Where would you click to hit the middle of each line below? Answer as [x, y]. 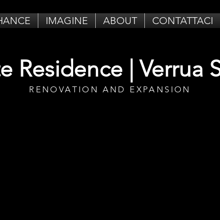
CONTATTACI [183, 21]
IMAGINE [67, 21]
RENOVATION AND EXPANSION [110, 89]
